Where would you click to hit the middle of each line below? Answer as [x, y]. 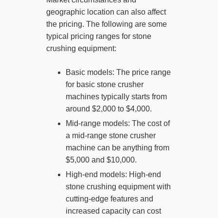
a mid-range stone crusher [110, 135]
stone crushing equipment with [118, 186]
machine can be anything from [117, 147]
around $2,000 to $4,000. [109, 109]
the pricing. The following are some [106, 24]
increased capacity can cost [113, 211]
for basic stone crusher [104, 84]
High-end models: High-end [113, 174]
